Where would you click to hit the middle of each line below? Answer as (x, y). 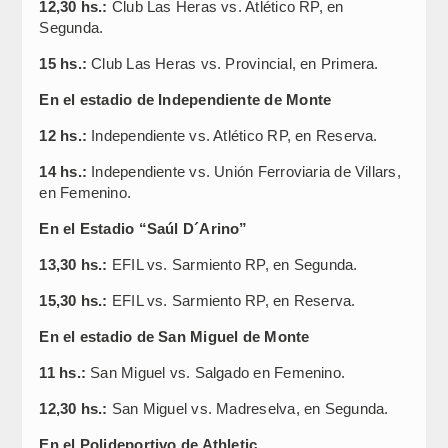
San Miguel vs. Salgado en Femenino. (218, 372)
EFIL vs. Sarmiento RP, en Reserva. (233, 300)
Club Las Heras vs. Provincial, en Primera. (235, 63)
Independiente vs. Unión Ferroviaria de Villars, (246, 171)
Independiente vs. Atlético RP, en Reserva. (234, 135)
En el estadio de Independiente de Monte (185, 99)
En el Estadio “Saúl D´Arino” (143, 228)
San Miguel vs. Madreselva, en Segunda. (250, 408)
